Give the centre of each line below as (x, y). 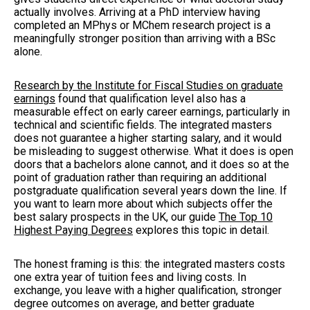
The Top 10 (246, 217)
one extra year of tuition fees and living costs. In (130, 277)
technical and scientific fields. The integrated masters (143, 125)
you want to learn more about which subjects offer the (143, 203)
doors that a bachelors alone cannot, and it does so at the (152, 164)
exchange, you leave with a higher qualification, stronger (148, 290)
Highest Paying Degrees (73, 230)
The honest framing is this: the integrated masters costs (149, 264)
